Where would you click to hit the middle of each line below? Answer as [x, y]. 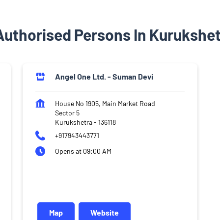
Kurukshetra [74, 122]
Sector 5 [67, 112]
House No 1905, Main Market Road [105, 103]
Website [105, 212]
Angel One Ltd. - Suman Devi [104, 76]
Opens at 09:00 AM [83, 151]
